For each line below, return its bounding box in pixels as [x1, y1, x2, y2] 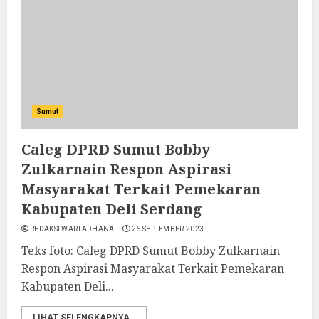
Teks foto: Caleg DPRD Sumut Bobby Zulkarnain [21, 243, 280, 258]
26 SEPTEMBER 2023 [132, 225, 204, 233]
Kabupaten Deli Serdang [21, 199, 202, 219]
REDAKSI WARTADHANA [30, 225, 115, 233]
